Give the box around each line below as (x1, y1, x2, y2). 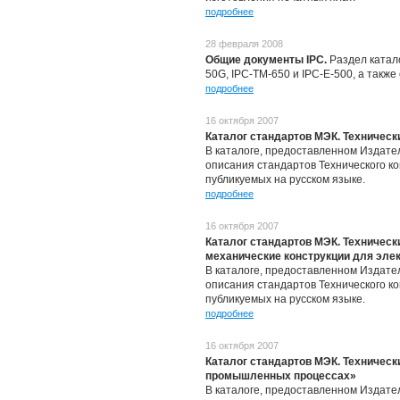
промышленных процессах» (205, 370, 356, 382)
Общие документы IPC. (205, 54, 329, 66)
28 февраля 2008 (205, 38, 283, 49)
